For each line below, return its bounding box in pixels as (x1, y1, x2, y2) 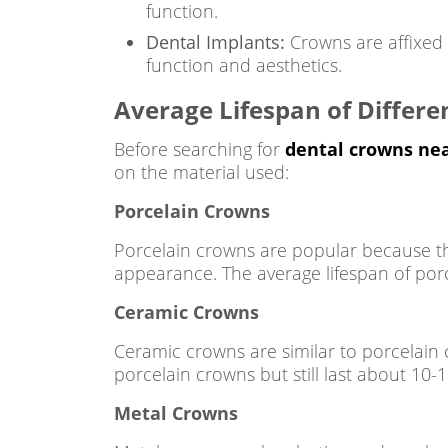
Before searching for (114, 137, 285, 161)
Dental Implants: (146, 30, 285, 54)
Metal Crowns (114, 401, 238, 425)
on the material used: (114, 160, 289, 184)
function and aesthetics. (146, 53, 342, 77)
